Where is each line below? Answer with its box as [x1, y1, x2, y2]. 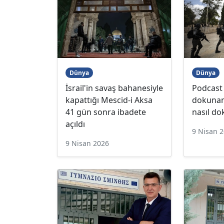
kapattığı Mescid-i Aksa [65, 94, 152, 105]
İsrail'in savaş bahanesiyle [65, 82, 163, 93]
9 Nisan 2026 [65, 138, 109, 148]
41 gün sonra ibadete [65, 106, 146, 117]
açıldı [65, 118, 85, 129]
